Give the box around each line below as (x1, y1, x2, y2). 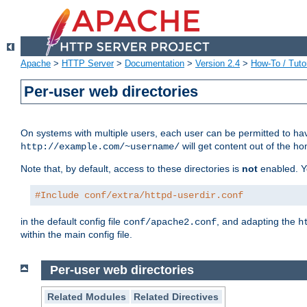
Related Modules (47, 291, 127, 302)
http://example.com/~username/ (21, 141, 180, 153)
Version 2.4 (195, 58, 240, 69)
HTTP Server (62, 58, 114, 69)
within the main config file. (21, 229, 132, 241)
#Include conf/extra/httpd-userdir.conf (35, 190, 243, 201)
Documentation (125, 58, 184, 69)
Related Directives (134, 291, 219, 302)
